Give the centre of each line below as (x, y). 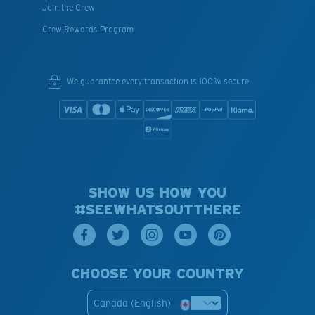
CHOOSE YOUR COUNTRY (157, 273)
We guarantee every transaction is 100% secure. (159, 81)
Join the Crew (69, 8)
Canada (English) (132, 303)
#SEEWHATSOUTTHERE (157, 209)
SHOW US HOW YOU (157, 192)
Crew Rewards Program (88, 30)
